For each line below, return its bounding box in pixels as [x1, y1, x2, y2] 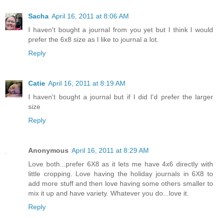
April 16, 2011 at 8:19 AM [48, 79, 126, 87]
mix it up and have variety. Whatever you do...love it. [28, 189, 189, 197]
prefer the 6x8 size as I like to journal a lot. [28, 35, 159, 43]
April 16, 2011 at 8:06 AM [52, 12, 129, 20]
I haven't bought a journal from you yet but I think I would [28, 25, 213, 34]
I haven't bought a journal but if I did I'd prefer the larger [28, 92, 213, 101]
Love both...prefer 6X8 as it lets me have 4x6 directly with [28, 160, 213, 168]
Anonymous [28, 146, 69, 154]
